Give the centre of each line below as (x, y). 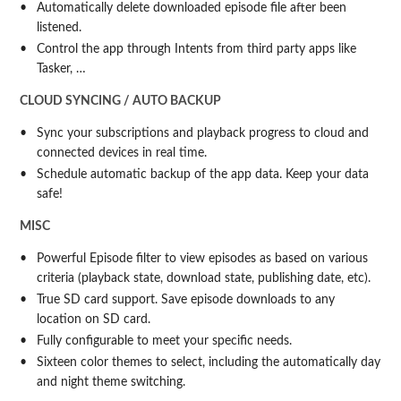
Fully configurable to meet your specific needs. (164, 341)
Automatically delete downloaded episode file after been (191, 9)
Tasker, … (61, 69)
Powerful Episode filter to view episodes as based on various (202, 259)
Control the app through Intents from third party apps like (196, 50)
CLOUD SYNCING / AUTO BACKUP (120, 102)
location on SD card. (93, 320)
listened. (59, 28)
